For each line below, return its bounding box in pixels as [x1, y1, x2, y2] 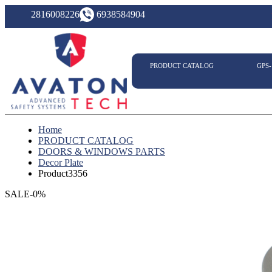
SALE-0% [5, 189, 46, 199]
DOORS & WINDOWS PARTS [38, 146, 165, 157]
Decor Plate [38, 157, 83, 168]
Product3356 [38, 168, 87, 178]
